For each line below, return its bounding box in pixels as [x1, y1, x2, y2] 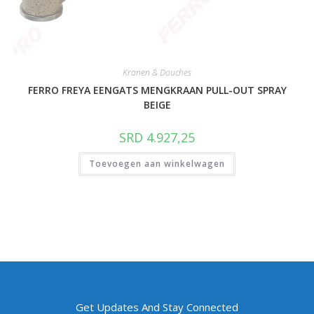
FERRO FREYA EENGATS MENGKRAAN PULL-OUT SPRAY [27, 83, 287, 97]
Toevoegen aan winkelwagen [89, 157, 225, 170]
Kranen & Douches [123, 66, 191, 78]
